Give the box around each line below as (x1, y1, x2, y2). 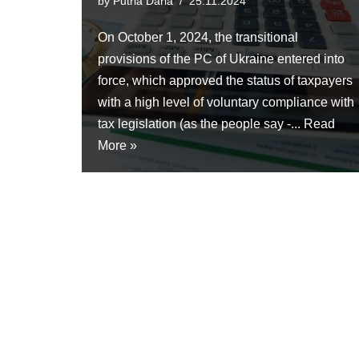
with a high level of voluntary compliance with (98, 95, 354, 110)
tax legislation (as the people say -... (98, 117, 304, 131)
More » (98, 139, 137, 153)
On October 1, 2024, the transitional (98, 30, 298, 45)
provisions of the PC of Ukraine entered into (98, 52, 345, 67)
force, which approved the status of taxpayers (98, 74, 353, 88)
